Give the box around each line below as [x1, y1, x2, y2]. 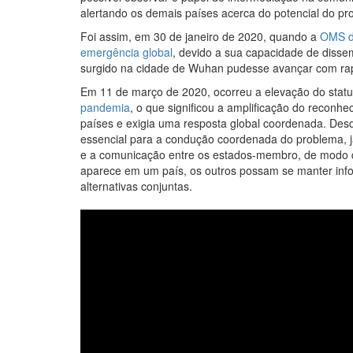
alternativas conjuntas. [80, 178, 192, 194]
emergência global [80, 44, 173, 60]
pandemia [80, 99, 130, 115]
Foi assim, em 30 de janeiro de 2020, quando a [80, 28, 320, 44]
